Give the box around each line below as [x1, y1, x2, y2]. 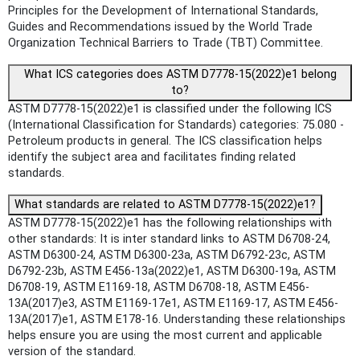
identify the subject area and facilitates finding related [8, 149, 296, 164]
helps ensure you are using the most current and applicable [8, 328, 322, 342]
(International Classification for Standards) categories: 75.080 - [8, 117, 344, 132]
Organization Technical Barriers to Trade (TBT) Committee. [8, 35, 323, 50]
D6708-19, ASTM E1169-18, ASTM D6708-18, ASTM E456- [8, 280, 309, 294]
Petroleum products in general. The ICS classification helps [8, 133, 322, 148]
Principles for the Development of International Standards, [8, 3, 318, 18]
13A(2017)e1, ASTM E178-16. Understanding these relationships [8, 312, 346, 326]
